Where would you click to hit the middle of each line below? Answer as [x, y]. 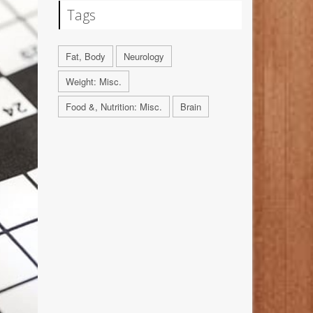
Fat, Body [85, 57]
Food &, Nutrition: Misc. [114, 107]
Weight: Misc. [93, 82]
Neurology [144, 57]
